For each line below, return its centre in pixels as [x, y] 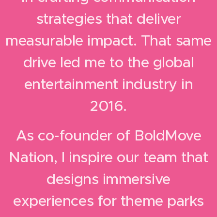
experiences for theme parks [108, 201]
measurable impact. [73, 40]
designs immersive [108, 179]
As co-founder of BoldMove [108, 135]
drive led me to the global [108, 62]
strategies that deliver [108, 19]
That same [176, 40]
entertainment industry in [108, 84]
